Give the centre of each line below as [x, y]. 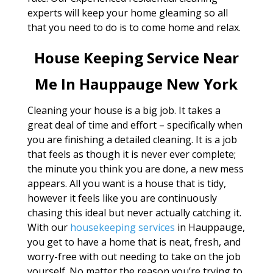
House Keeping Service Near [136, 58]
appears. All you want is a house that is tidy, [126, 183]
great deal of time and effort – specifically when [135, 125]
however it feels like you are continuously [122, 198]
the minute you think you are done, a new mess [135, 169]
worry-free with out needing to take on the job [134, 257]
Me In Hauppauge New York [136, 84]
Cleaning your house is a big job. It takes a [124, 110]
